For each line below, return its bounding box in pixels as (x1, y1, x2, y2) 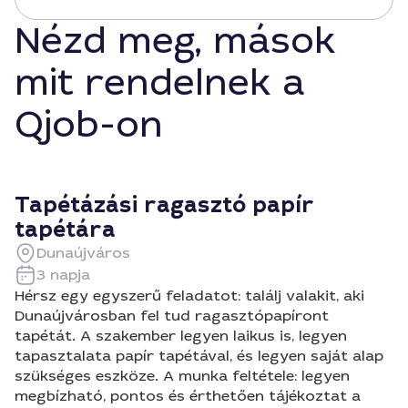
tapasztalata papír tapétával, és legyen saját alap (15, 346, 383, 365)
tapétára (15, 215, 116, 244)
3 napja (36, 265, 90, 284)
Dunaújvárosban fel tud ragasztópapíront (15, 306, 329, 325)
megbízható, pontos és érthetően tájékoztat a (15, 386, 361, 405)
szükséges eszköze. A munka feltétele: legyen (15, 366, 350, 385)
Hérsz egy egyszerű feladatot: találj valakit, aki (15, 286, 364, 305)
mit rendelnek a (15, 59, 305, 107)
